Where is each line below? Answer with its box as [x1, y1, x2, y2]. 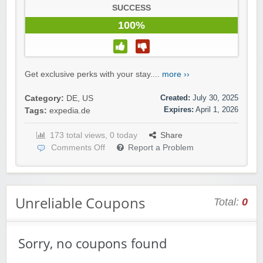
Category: [25, 94, 64, 103]
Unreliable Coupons [15, 193, 145, 213]
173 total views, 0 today [50, 131, 137, 140]
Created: [160, 93, 190, 103]
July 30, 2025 [193, 93, 238, 103]
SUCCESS [112, 4, 151, 13]
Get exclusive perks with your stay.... [25, 70, 162, 79]
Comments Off [51, 143, 105, 153]
